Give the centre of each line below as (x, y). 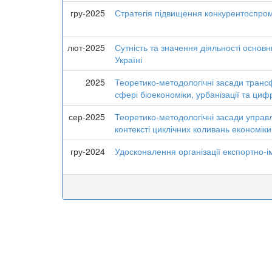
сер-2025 (87, 117)
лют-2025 (86, 47)
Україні (128, 59)
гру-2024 (88, 151)
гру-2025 (88, 13)
